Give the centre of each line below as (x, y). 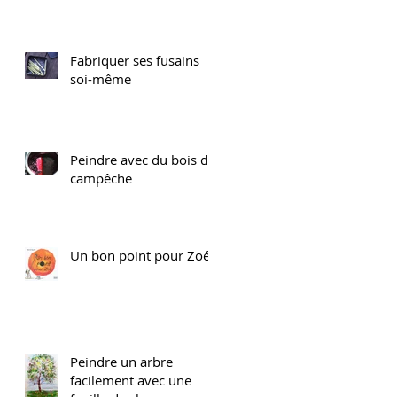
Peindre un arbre (121, 361)
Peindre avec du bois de (143, 159)
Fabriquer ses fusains (135, 60)
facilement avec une (131, 380)
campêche (101, 178)
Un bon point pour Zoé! (142, 255)
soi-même (101, 78)
